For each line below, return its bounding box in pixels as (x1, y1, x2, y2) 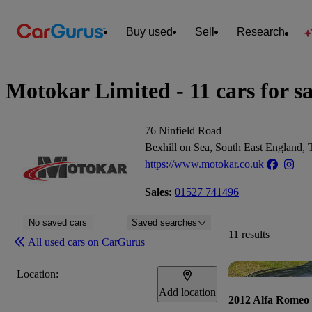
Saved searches (132, 217, 198, 228)
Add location (159, 286, 216, 298)
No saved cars (29, 217, 88, 228)
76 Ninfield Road (145, 124, 221, 136)
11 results (228, 228, 270, 240)
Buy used (126, 26, 173, 38)
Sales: (145, 185, 172, 198)
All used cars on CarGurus (28, 235, 145, 248)
